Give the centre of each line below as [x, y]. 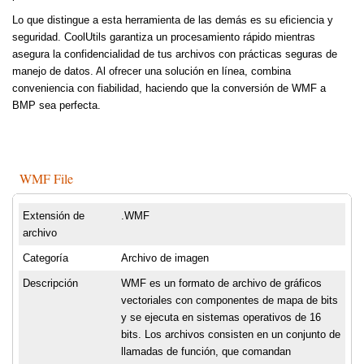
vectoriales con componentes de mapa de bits [230, 301]
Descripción [50, 284]
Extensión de [54, 216]
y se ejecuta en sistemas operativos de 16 [221, 318]
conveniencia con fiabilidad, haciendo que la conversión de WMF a [169, 89]
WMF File [46, 179]
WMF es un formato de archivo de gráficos [221, 284]
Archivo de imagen [165, 258]
